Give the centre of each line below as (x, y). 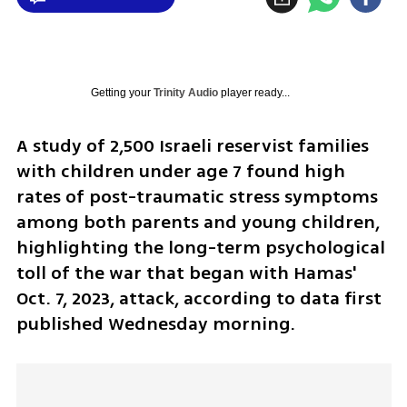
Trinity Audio (185, 93)
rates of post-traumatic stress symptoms (197, 197)
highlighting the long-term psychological (200, 248)
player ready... (253, 93)
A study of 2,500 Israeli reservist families (192, 146)
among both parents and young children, (198, 223)
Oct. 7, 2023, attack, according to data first (199, 299)
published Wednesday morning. (155, 324)
